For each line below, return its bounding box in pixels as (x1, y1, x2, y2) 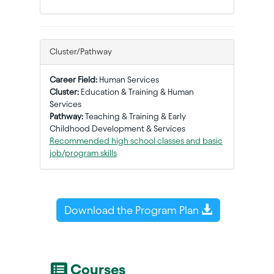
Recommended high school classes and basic (49, 136, 223, 146)
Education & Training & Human (80, 87, 194, 97)
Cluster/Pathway (49, 47, 112, 57)
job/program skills (49, 149, 117, 158)
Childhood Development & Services (49, 124, 185, 134)
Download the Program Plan (64, 204, 201, 217)
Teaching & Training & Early (84, 112, 186, 122)
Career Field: (49, 75, 99, 85)
